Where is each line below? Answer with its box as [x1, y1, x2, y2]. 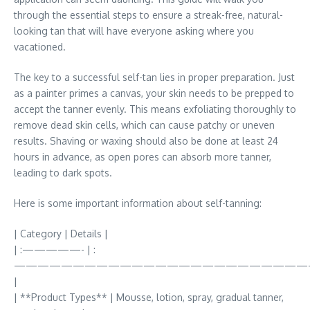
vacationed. [14, 41, 66, 53]
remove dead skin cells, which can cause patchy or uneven [14, 119, 275, 131]
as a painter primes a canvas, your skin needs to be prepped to [14, 87, 294, 99]
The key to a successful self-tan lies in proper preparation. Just [14, 71, 295, 83]
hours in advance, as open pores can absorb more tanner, [14, 151, 271, 163]
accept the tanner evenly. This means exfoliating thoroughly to [14, 103, 296, 115]
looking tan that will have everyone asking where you [14, 25, 254, 37]
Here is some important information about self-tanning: [14, 197, 262, 209]
